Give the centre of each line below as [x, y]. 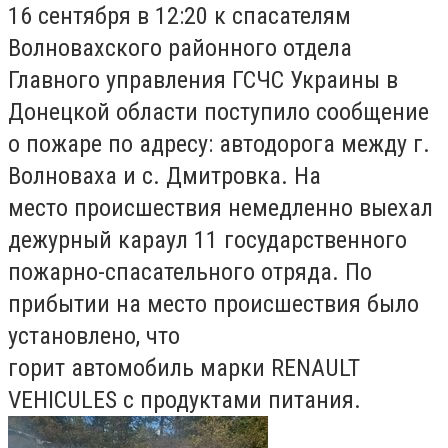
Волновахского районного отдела [180, 48]
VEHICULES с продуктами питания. [184, 400]
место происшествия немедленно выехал [220, 208]
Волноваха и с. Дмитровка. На [164, 176]
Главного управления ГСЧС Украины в [203, 80]
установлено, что [94, 336]
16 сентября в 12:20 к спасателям [179, 16]
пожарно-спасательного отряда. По [190, 272]
